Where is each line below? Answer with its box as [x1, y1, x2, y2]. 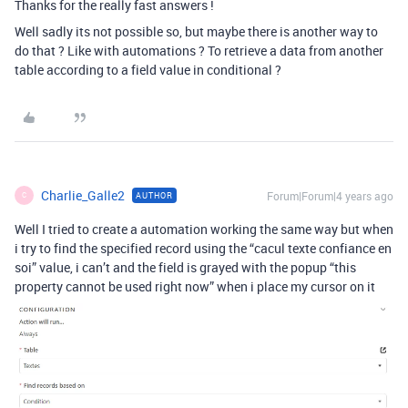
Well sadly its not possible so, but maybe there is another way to [15, 22, 378, 40]
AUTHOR [136, 189, 173, 201]
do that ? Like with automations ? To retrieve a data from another [15, 41, 383, 59]
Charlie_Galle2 [41, 186, 125, 204]
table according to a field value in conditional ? [15, 60, 281, 78]
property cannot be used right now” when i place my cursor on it [15, 277, 375, 295]
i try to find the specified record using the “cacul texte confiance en [15, 239, 392, 257]
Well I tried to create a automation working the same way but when [15, 219, 393, 238]
